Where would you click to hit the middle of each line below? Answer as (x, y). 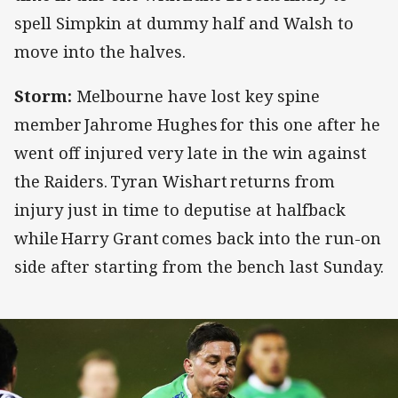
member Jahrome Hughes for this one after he (197, 125)
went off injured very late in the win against (191, 153)
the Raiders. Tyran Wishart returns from (175, 182)
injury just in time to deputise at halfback (180, 210)
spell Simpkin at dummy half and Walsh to (184, 24)
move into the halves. (102, 52)
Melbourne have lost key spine (196, 96)
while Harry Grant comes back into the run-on (198, 239)
